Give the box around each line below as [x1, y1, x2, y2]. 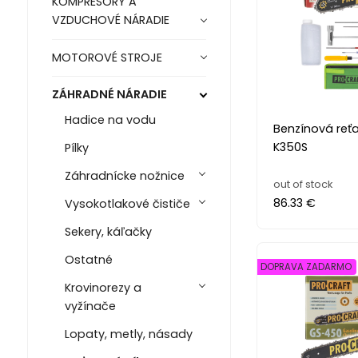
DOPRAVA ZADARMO [260, 260, 352, 273]
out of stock [272, 176, 333, 192]
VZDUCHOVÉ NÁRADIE [51, 12, 169, 29]
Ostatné [64, 252, 113, 268]
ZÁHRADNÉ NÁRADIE [51, 86, 167, 103]
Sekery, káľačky [64, 224, 152, 241]
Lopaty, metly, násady [64, 326, 193, 343]
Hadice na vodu [64, 112, 156, 129]
